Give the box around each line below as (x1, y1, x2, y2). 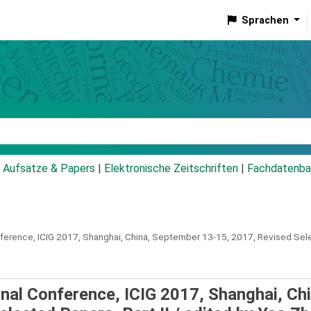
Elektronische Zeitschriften (104, 162, 238, 176)
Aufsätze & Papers (3, 162, 95, 176)
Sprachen (241, 14, 289, 26)
